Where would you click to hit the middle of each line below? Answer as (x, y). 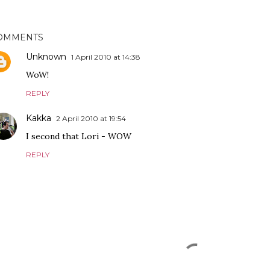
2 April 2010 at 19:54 (91, 118)
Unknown (46, 57)
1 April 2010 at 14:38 (106, 57)
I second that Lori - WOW (79, 136)
